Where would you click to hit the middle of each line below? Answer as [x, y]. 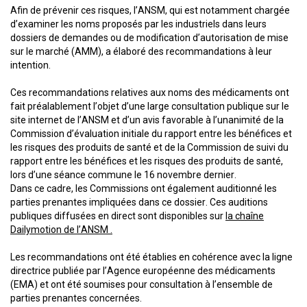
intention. [30, 65]
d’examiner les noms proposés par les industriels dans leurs [138, 24]
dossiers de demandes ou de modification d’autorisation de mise [149, 38]
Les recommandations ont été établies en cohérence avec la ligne [151, 257]
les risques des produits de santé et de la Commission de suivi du [149, 147]
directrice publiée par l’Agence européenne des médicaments [143, 271]
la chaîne [245, 216]
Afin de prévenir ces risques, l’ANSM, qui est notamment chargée [150, 10]
